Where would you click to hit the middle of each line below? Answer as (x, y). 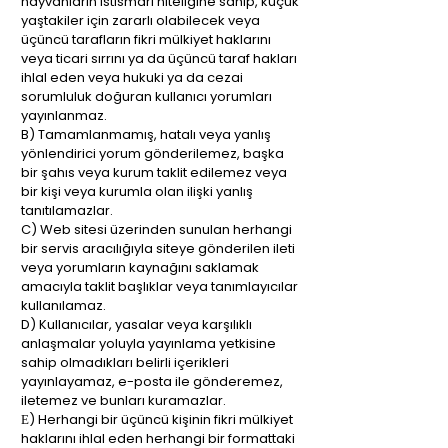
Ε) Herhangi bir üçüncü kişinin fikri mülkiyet (157, 419)
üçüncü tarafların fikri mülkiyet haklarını (146, 39)
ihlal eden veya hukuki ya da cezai (132, 77)
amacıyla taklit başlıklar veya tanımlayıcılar (159, 286)
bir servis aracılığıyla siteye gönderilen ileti (158, 248)
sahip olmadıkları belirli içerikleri (125, 362)
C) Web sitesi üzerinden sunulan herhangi (156, 229)
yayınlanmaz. (64, 115)
